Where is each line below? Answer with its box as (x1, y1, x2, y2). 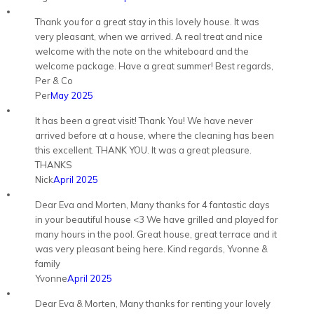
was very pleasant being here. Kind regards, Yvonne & (35, 243, 268, 254)
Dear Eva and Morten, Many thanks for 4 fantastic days (35, 199, 270, 210)
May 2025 (50, 90, 93, 101)
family (35, 258, 60, 269)
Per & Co (35, 75, 73, 86)
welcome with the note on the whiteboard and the (35, 46, 249, 57)
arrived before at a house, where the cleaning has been (35, 130, 274, 141)
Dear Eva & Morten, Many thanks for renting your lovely (35, 298, 271, 309)
